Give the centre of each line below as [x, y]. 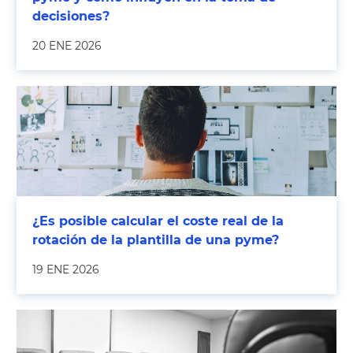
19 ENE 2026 [66, 270]
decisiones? [71, 17]
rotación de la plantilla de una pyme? [156, 240]
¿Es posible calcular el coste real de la [158, 221]
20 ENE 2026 [67, 46]
